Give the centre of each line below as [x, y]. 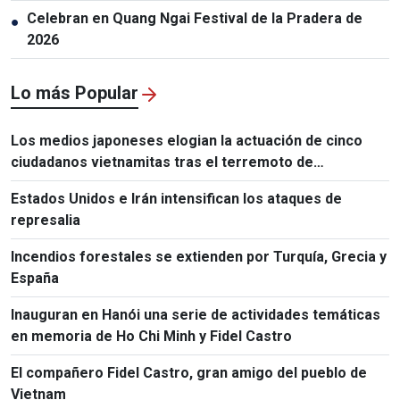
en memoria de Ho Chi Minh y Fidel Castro [151, 337]
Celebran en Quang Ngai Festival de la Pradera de [195, 19]
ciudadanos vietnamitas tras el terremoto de [162, 162]
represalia [46, 221]
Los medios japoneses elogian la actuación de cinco [187, 141]
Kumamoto [47, 184]
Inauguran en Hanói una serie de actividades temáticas [196, 315]
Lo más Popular [75, 93]
